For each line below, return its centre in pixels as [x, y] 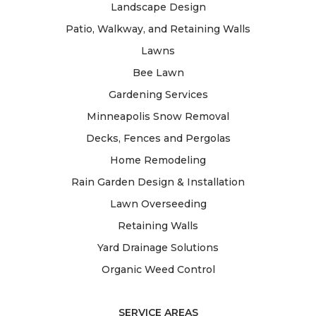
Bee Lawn [158, 72]
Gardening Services [158, 94]
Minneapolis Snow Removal [158, 116]
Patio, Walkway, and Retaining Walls [158, 29]
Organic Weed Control [158, 269]
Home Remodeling [158, 160]
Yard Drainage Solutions [158, 247]
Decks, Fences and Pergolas [158, 138]
